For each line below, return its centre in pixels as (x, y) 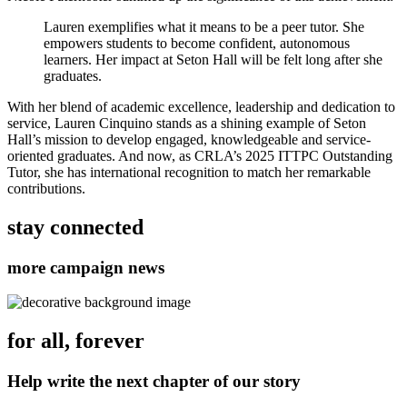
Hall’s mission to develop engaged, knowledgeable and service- (189, 139)
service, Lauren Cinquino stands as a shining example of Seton (187, 123)
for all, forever (76, 341)
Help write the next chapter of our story (154, 382)
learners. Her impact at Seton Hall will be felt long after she (213, 59)
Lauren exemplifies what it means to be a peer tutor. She (204, 26)
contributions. (46, 188)
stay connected (75, 227)
